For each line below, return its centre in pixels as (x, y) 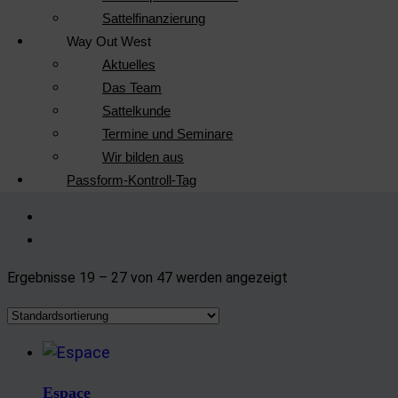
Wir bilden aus (143, 157)
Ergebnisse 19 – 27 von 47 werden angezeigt (147, 278)
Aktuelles (129, 64)
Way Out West (109, 41)
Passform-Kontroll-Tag (131, 180)
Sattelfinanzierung (154, 18)
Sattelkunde (136, 111)
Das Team (132, 88)
